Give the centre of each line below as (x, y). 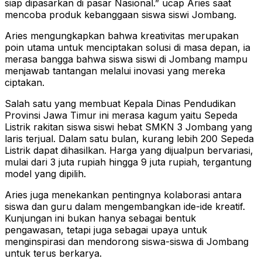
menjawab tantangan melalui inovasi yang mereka (115, 71)
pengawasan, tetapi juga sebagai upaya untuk (106, 230)
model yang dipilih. (45, 174)
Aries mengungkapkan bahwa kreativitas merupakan (122, 36)
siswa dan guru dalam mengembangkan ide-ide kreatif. (125, 207)
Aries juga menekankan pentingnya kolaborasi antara (123, 195)
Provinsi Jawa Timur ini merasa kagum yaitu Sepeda (121, 116)
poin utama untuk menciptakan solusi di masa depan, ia (127, 48)
